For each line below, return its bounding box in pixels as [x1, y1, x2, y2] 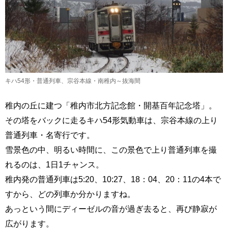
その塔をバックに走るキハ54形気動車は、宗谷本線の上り [5, 116, 218, 125]
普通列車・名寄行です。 [5, 130, 95, 140]
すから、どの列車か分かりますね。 [5, 189, 135, 199]
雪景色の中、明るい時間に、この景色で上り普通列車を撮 [5, 145, 217, 155]
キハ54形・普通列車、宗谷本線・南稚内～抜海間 [5, 78, 140, 84]
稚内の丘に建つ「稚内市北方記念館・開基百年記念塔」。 [5, 101, 217, 110]
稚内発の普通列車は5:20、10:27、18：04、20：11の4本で [5, 175, 221, 184]
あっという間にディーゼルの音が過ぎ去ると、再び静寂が [5, 204, 217, 214]
